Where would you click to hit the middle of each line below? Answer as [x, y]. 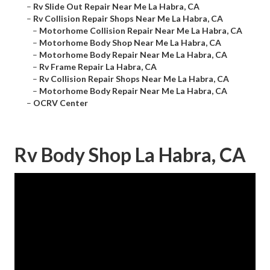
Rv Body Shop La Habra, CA [130, 155]
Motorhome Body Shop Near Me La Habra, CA [130, 43]
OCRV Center [61, 103]
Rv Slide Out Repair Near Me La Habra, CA [116, 7]
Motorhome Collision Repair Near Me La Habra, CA [141, 31]
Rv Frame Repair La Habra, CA [98, 67]
